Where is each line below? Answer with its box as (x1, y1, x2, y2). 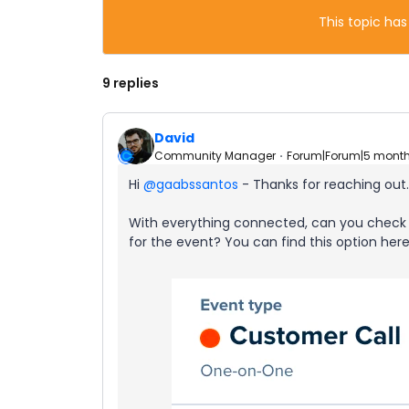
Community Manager (154, 147, 276, 163)
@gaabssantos (143, 175, 238, 194)
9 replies (102, 74, 159, 92)
